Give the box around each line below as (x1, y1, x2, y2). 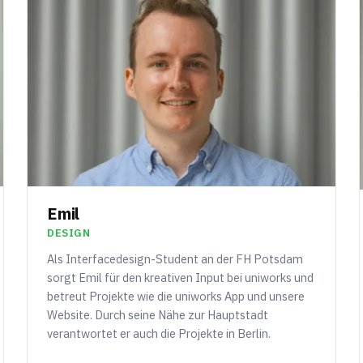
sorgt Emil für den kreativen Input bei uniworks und (47, 269, 314, 285)
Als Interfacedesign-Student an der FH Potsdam (47, 250, 304, 267)
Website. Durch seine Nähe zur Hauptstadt (47, 306, 269, 322)
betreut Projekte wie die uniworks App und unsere (47, 288, 305, 304)
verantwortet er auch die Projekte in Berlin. (47, 325, 271, 341)
